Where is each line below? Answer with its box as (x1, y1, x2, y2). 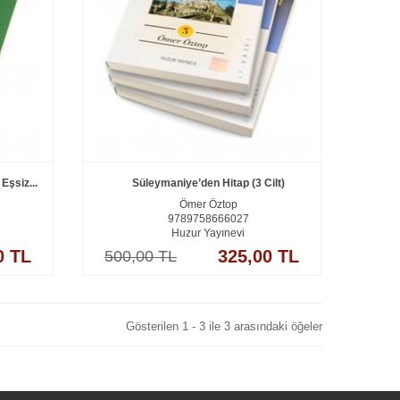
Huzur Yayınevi (171, 226, 245, 239)
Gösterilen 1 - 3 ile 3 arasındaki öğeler (126, 320, 322, 333)
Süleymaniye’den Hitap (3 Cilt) (131, 176, 285, 189)
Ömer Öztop (179, 197, 237, 211)
